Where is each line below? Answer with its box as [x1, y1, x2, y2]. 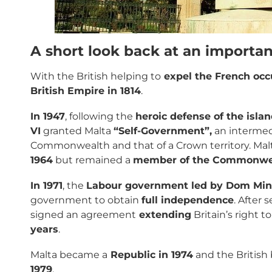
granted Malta [41, 124, 114, 137]
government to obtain [30, 194, 141, 206]
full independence [141, 194, 234, 206]
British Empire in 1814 [30, 84, 141, 97]
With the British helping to [30, 70, 161, 82]
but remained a [53, 154, 133, 166]
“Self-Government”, [114, 124, 212, 137]
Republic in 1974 [107, 248, 193, 260]
